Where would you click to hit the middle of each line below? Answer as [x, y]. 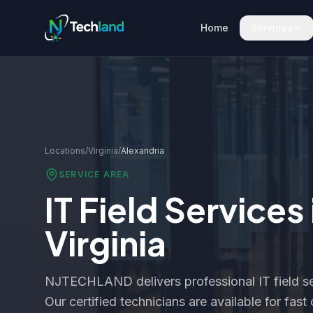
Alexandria [143, 151]
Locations [65, 151]
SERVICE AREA [94, 174]
